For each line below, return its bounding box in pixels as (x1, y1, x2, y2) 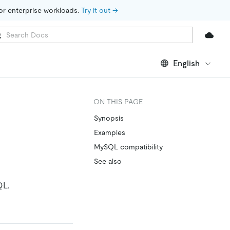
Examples (94, 128, 125, 137)
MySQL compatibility (94, 143, 163, 151)
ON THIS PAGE (93, 98, 143, 106)
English (173, 58, 200, 68)
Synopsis (94, 114, 124, 122)
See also (94, 157, 122, 165)
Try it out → (81, 6, 118, 14)
